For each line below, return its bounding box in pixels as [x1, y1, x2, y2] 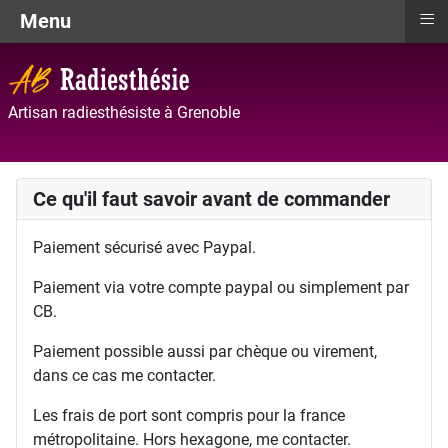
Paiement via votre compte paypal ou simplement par [33, 278, 409, 297]
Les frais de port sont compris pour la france [33, 406, 345, 425]
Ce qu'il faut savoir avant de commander [33, 187, 390, 211]
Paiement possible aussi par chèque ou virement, [33, 342, 377, 361]
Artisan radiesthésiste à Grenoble [8, 103, 240, 122]
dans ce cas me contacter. [33, 366, 216, 385]
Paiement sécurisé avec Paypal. [33, 238, 256, 257]
